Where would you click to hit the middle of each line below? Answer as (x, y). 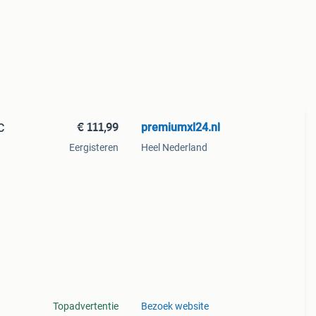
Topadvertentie (85, 306)
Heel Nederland (174, 147)
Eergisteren (93, 147)
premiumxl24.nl (180, 127)
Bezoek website (175, 306)
